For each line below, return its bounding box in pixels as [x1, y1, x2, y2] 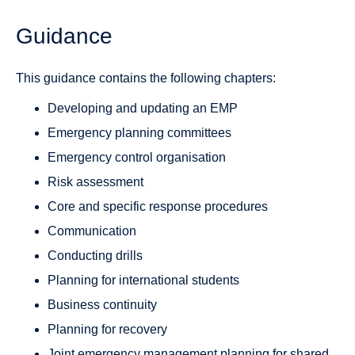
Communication [48, 224, 136, 239]
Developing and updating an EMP [48, 101, 238, 116]
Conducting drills [48, 249, 143, 263]
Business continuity [48, 298, 157, 312]
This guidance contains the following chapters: [16, 71, 276, 86]
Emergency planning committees [48, 126, 231, 140]
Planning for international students [48, 273, 239, 288]
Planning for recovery [48, 323, 167, 337]
